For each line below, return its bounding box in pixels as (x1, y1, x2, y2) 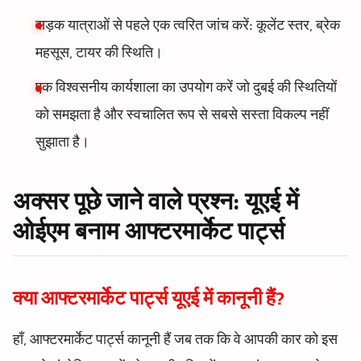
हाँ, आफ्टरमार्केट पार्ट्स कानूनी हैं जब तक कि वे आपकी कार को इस (13, 330, 338, 352)
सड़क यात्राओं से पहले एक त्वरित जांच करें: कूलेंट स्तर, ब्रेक (35, 15, 340, 38)
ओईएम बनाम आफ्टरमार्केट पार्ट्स (13, 215, 284, 254)
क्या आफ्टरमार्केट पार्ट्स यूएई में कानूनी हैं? (13, 285, 284, 316)
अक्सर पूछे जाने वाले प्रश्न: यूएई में (13, 185, 299, 224)
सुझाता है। (35, 132, 89, 156)
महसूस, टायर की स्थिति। (35, 42, 163, 65)
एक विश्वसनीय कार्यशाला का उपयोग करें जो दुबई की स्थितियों (35, 77, 337, 101)
